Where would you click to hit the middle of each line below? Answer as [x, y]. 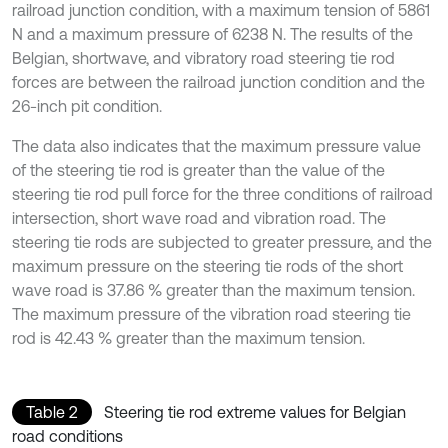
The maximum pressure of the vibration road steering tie [211, 313]
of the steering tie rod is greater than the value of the [198, 169]
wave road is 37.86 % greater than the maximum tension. [213, 289]
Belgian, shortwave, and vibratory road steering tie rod [203, 57]
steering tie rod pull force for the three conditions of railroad [222, 193]
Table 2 [52, 411]
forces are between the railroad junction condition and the [218, 81]
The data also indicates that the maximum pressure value [216, 145]
